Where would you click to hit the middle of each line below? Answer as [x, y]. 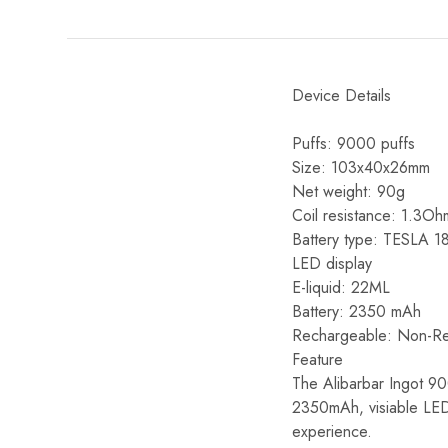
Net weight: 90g [348, 191]
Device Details [341, 95]
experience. [332, 431]
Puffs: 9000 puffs [353, 143]
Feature [317, 359]
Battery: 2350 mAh [356, 311]
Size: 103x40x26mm [361, 167]
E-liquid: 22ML [341, 287]
